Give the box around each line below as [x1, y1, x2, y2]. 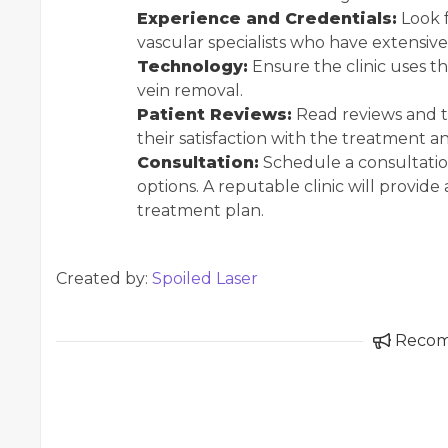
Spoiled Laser [152, 269, 258, 289]
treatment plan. [137, 201, 264, 221]
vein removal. [137, 81, 243, 101]
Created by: [56, 269, 152, 289]
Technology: [137, 57, 248, 77]
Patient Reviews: [137, 105, 292, 125]
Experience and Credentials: [137, 9, 397, 29]
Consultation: [137, 153, 259, 173]
